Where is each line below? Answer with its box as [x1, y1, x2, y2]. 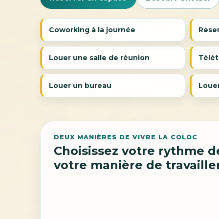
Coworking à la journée [49, 25, 136, 35]
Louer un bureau [49, 81, 112, 90]
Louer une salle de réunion [49, 53, 150, 63]
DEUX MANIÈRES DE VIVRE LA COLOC [54, 133, 198, 141]
